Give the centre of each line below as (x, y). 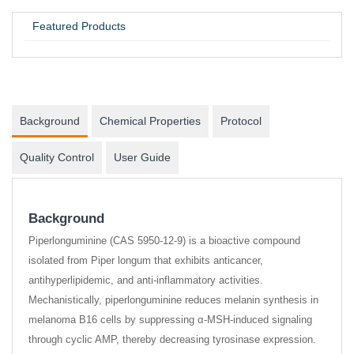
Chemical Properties (150, 121)
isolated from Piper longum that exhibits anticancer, (146, 260)
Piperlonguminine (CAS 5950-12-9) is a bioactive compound (164, 241)
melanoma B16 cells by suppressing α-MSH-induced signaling (170, 320)
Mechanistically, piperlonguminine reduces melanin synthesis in (173, 300)
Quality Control (57, 157)
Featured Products (79, 26)
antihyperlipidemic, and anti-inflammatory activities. (146, 280)
